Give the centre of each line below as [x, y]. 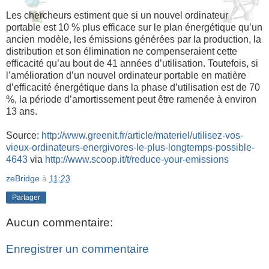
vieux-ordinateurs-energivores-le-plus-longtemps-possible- [130, 147]
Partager [26, 197]
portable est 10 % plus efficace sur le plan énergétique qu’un [134, 27]
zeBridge [23, 178]
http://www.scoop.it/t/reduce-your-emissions [137, 159]
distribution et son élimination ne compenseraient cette [122, 51]
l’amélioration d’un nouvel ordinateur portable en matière [126, 75]
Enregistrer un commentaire [77, 249]
